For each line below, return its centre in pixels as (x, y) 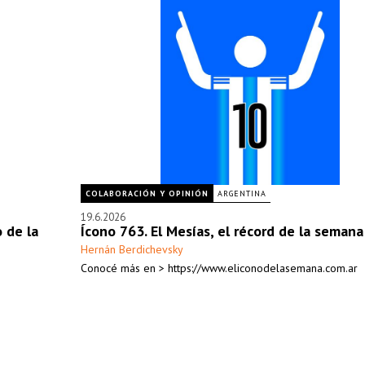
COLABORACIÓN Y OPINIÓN (147, 193)
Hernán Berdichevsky (132, 249)
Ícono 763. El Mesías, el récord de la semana (222, 231)
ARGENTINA (242, 193)
